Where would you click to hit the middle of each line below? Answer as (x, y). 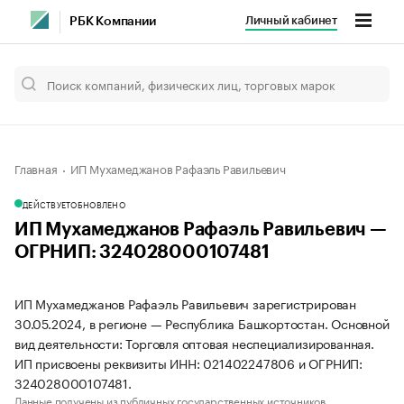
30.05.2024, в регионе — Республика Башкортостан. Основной (202, 323)
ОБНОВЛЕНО (98, 204)
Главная (36, 168)
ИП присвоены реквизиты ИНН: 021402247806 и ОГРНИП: (188, 363)
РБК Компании (113, 22)
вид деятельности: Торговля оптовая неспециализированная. (194, 343)
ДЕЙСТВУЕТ (47, 204)
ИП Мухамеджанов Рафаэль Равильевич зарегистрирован (185, 303)
